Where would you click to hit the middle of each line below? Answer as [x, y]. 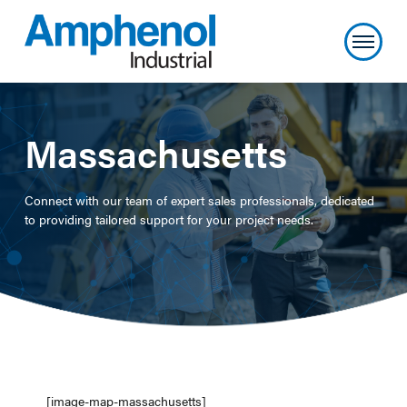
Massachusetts [155, 152]
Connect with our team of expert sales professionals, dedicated [199, 200]
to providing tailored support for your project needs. [169, 219]
